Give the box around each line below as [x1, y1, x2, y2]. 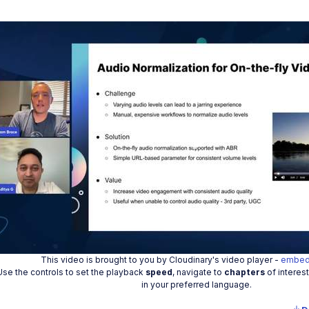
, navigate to [172, 267, 224, 278]
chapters [224, 267, 265, 278]
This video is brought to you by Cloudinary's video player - [41, 255, 281, 266]
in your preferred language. [141, 279, 252, 290]
